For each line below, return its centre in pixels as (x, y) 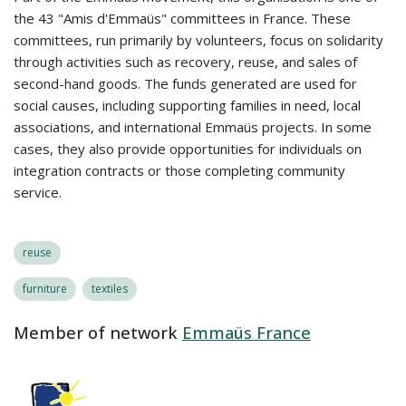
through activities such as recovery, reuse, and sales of (185, 62)
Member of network (96, 333)
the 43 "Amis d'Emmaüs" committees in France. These (182, 18)
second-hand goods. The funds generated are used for (185, 83)
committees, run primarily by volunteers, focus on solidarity (198, 40)
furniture (45, 289)
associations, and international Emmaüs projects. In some (193, 127)
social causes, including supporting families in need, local (187, 105)
